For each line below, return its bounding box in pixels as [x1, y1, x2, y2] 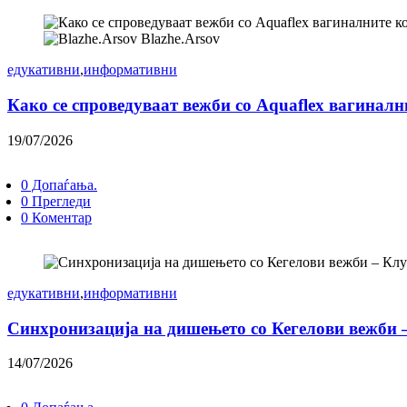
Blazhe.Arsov [141, 31, 220, 47]
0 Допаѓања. [21, 176, 97, 193]
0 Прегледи [21, 193, 91, 209]
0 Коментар [21, 209, 92, 225]
